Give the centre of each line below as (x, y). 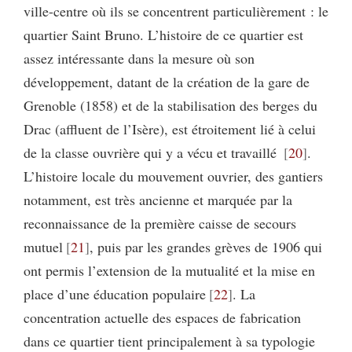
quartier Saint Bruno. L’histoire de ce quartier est (163, 35)
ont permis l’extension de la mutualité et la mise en (169, 270)
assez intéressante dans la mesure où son (139, 58)
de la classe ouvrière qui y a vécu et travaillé (152, 152)
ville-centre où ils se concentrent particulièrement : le (176, 11)
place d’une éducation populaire (115, 294)
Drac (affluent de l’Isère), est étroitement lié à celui (170, 129)
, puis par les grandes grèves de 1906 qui (205, 247)
